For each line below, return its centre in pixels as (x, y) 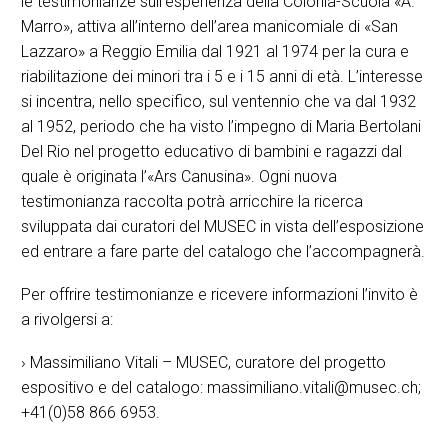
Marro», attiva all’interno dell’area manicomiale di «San (209, 27)
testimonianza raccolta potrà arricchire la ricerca (192, 202)
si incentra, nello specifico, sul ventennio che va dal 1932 (218, 102)
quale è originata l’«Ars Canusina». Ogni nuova (179, 177)
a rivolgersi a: (67, 319)
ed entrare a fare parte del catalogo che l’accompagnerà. (223, 252)
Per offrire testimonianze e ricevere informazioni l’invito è (219, 294)
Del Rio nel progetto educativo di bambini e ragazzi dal (211, 152)
